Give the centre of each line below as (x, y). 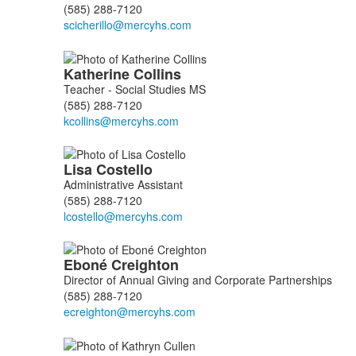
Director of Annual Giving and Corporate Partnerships (197, 280)
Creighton (147, 265)
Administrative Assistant (123, 184)
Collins (159, 74)
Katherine (98, 74)
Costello (126, 169)
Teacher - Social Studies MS (134, 89)
